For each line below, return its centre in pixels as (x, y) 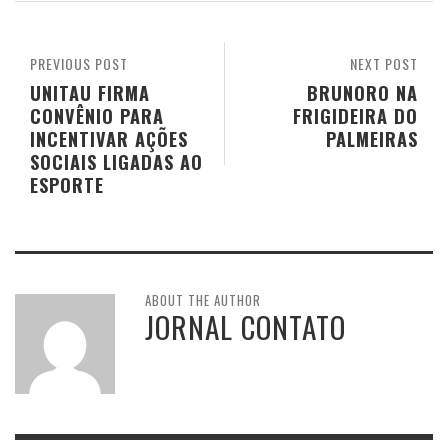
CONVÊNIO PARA (97, 116)
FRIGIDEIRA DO (355, 116)
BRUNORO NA (362, 93)
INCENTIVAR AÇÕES (109, 139)
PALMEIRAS (372, 139)
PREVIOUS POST (79, 64)
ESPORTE (67, 185)
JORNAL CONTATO (245, 327)
